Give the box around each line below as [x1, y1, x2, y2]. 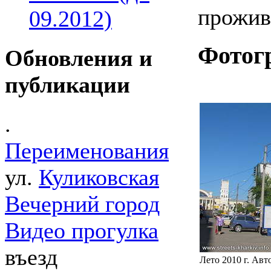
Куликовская [39, 165, 159, 191]
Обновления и [5, 45, 152, 71]
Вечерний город [5, 191, 160, 217]
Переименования [5, 138, 169, 164]
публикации [5, 71, 130, 97]
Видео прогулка [5, 218, 158, 244]
